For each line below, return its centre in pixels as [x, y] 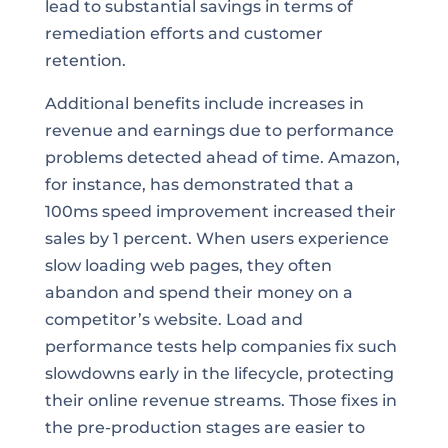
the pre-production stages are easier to [204, 427]
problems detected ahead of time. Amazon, [222, 157]
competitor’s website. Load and [173, 319]
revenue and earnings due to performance [219, 130]
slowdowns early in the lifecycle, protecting [219, 373]
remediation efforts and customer [183, 33]
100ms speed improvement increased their [220, 211]
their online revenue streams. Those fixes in [220, 400]
